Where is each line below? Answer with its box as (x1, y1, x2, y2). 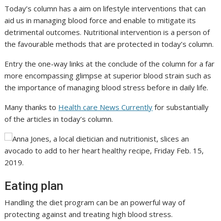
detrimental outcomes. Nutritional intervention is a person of (4, 27, 210, 37)
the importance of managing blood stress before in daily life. (4, 82, 209, 93)
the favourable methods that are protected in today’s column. (4, 39, 214, 49)
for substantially (152, 102, 209, 112)
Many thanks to (4, 102, 59, 112)
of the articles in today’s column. (4, 114, 113, 124)
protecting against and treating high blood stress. (4, 209, 173, 220)
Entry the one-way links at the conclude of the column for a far (4, 59, 215, 69)
